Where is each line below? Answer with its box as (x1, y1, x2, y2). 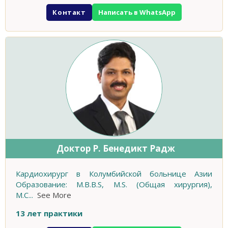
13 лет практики (16, 208, 82, 219)
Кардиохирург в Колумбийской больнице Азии (16, 168, 212, 179)
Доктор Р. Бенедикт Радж (56, 142, 175, 155)
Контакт (52, 7, 86, 17)
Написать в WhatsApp (98, 8, 176, 17)
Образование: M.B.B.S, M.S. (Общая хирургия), (16, 179, 212, 190)
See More (37, 190, 71, 201)
